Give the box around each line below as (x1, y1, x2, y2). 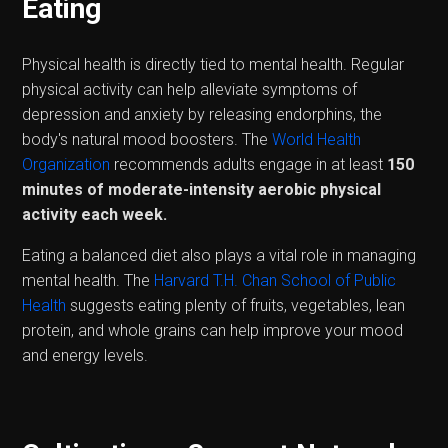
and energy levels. (22, 345, 149, 365)
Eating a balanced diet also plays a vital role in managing (22, 245, 417, 265)
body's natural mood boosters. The (22, 129, 273, 149)
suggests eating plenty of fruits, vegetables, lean (66, 295, 406, 315)
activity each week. (22, 204, 168, 224)
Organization (22, 154, 111, 174)
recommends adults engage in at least (110, 154, 388, 174)
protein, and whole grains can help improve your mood (22, 320, 404, 340)
